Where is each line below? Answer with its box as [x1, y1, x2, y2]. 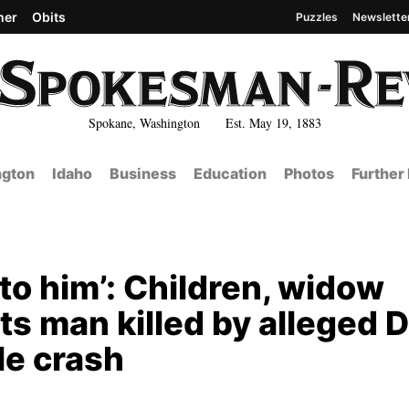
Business [109, 164, 176, 183]
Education [193, 164, 267, 183]
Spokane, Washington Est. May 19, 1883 [88, 113, 321, 131]
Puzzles [296, 9, 338, 24]
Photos [283, 164, 334, 183]
